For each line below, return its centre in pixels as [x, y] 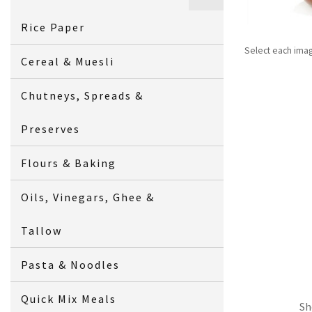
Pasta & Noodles [71, 264]
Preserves [51, 128]
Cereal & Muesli [68, 61]
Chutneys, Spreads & [83, 95]
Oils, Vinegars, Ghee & [88, 197]
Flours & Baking [69, 163]
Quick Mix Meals [69, 298]
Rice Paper [53, 27]
